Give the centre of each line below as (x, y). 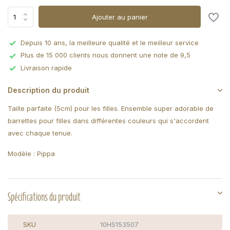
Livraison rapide (46, 68)
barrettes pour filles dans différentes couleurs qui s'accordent (108, 121)
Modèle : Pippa (31, 154)
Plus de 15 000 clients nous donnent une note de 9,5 (106, 55)
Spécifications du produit (44, 197)
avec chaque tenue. (40, 133)
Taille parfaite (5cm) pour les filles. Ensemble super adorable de (111, 109)
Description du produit (49, 90)
